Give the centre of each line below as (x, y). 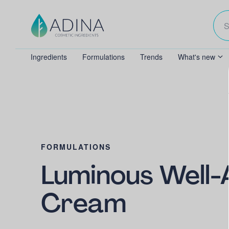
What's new (197, 57)
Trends (151, 57)
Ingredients (49, 57)
